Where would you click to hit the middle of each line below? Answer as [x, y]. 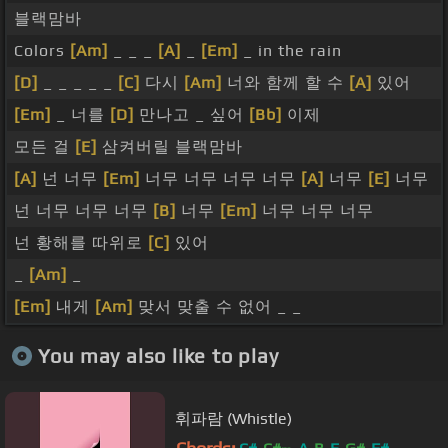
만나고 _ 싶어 [191, 115]
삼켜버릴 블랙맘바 [170, 147]
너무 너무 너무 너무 [220, 179]
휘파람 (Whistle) [233, 418]
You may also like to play [158, 355]
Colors [42, 51]
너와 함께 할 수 [285, 83]
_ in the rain [290, 51]
